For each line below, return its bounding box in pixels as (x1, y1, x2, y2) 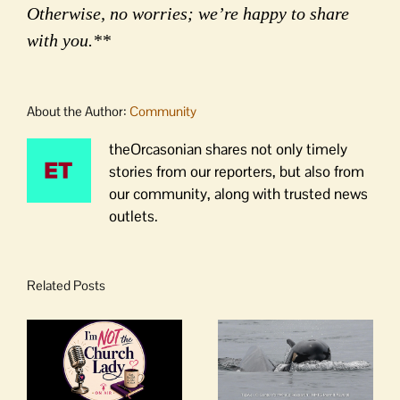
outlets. (109, 205, 158, 226)
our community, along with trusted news (109, 183, 368, 204)
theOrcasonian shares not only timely (109, 138, 347, 159)
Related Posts (27, 276, 105, 294)
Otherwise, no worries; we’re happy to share (27, 3, 349, 23)
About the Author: (27, 102, 129, 120)
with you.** (27, 29, 111, 50)
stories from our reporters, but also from (109, 161, 364, 181)
